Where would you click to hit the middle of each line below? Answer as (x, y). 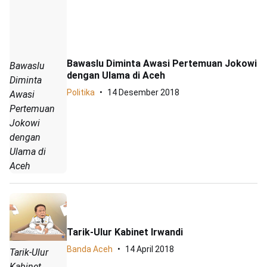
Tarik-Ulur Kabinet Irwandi (125, 232)
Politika (81, 92)
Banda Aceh (90, 249)
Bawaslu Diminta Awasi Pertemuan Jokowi (162, 63)
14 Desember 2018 (143, 92)
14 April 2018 (150, 249)
